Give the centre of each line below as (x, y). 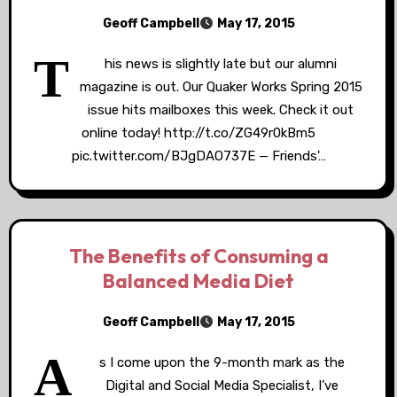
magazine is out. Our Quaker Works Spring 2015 (221, 87)
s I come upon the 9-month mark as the (222, 362)
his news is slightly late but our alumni (221, 64)
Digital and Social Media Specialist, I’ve (222, 385)
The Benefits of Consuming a (198, 256)
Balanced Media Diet (198, 281)
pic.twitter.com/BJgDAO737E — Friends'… (198, 156)
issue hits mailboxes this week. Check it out (221, 110)
